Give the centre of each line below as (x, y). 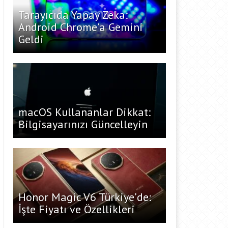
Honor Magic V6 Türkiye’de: (85, 197)
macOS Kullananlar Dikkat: (84, 112)
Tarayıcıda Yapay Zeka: (73, 15)
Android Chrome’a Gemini (81, 27)
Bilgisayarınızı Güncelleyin (83, 124)
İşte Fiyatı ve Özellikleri (77, 209)
